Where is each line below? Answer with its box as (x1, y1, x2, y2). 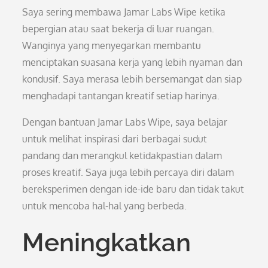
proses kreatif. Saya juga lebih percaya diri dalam (22, 166, 234, 178)
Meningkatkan (22, 228, 191, 257)
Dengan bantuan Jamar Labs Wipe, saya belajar (22, 116, 228, 128)
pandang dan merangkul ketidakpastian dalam (22, 150, 223, 162)
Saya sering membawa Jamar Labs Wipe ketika (22, 6, 226, 18)
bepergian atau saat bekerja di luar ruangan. (22, 23, 215, 35)
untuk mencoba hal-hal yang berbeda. (22, 200, 187, 212)
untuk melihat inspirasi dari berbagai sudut (22, 133, 208, 145)
